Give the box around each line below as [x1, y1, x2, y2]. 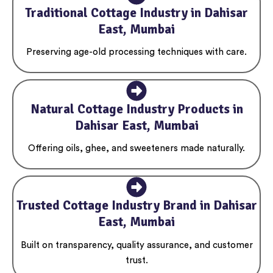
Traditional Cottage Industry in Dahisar [25, 4, 248, 21]
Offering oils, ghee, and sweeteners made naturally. [28, 144, 245, 154]
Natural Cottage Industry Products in [30, 101, 243, 117]
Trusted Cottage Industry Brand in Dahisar [16, 197, 257, 214]
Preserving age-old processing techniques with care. [26, 47, 247, 57]
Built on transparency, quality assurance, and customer [20, 240, 253, 250]
